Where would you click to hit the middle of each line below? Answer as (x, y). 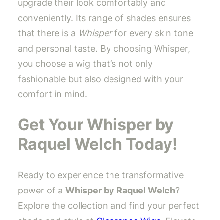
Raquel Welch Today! (97, 144)
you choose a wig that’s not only (85, 64)
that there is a (48, 33)
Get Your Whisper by (96, 124)
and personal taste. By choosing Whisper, (104, 49)
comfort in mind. (53, 94)
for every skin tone (152, 33)
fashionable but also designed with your (100, 79)
